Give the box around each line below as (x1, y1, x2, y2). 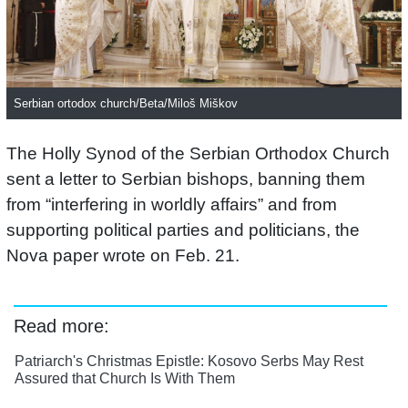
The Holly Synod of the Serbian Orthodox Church (6, 144, 390, 164)
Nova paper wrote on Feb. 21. (6, 246, 240, 266)
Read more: (14, 316, 109, 337)
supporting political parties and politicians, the (6, 220, 360, 240)
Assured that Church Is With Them (15, 371, 235, 387)
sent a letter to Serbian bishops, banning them (6, 169, 365, 189)
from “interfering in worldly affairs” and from (6, 195, 337, 215)
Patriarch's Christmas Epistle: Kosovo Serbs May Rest (15, 353, 363, 370)
